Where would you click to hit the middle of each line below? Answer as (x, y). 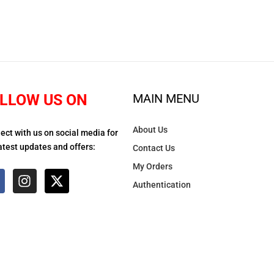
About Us (150, 130)
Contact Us (154, 148)
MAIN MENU (166, 98)
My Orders (152, 166)
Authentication (161, 185)
